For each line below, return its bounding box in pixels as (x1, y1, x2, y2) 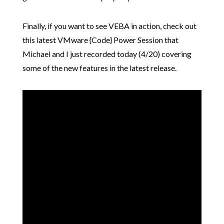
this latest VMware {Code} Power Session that (22, 35, 178, 45)
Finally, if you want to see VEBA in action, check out (22, 21, 196, 31)
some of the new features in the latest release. (22, 63, 176, 73)
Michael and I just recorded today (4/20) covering (22, 49, 191, 59)
